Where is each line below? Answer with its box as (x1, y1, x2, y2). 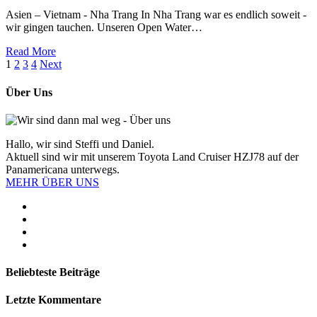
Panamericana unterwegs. (6, 163, 120, 175)
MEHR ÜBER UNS (6, 175, 99, 188)
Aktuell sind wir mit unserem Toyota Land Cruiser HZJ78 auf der (6, 150, 299, 163)
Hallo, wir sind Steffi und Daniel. (6, 137, 154, 150)
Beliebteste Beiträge (6, 266, 100, 279)
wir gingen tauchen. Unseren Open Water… (6, 21, 202, 34)
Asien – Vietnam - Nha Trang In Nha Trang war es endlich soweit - (6, 8, 306, 21)
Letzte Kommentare (6, 294, 101, 306)
